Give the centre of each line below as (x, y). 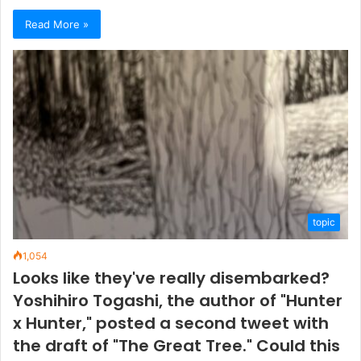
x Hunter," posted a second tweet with (171, 323)
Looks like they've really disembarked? (171, 278)
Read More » (57, 25)
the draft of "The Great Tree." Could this (176, 346)
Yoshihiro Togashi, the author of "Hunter (178, 301)
